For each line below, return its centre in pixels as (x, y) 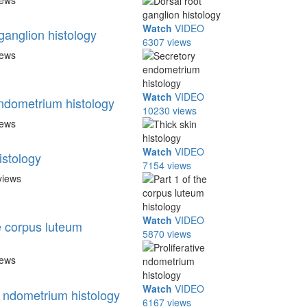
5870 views (167, 234)
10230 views (170, 110)
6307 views (167, 42)
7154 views (167, 165)
